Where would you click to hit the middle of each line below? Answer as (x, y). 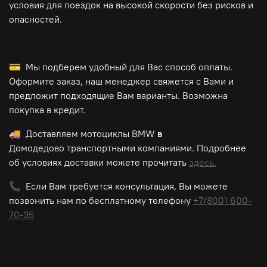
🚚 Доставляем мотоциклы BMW (82, 134)
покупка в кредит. (47, 110)
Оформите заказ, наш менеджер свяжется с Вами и (121, 81)
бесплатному (117, 201)
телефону (171, 201)
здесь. (203, 162)
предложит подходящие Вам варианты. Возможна (118, 96)
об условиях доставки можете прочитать (99, 162)
